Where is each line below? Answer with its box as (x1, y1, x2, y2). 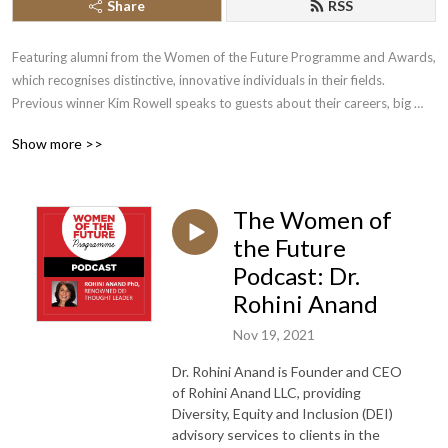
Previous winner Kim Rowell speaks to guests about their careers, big (12, 95, 411, 111)
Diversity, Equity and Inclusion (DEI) (172, 404, 393, 422)
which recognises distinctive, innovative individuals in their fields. (12, 72, 385, 88)
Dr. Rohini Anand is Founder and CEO (172, 362, 402, 380)
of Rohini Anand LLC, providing (172, 383, 361, 401)
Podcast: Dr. (233, 261, 360, 290)
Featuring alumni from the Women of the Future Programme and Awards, (12, 49, 436, 65)
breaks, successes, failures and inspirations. (12, 118, 262, 134)
